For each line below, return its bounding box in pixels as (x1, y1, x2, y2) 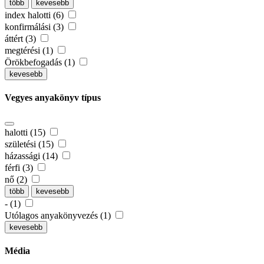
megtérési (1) (5, 45, 55, 55)
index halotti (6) (5, 9, 66, 20)
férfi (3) (5, 163, 35, 173)
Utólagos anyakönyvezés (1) (5, 210, 113, 221)
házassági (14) (5, 151, 60, 161)
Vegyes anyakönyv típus (5, 92, 101, 103)
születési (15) (5, 139, 56, 150)
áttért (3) (5, 33, 38, 44)
